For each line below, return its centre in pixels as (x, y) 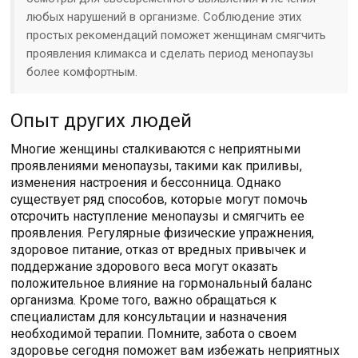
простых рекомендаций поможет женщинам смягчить (177, 36)
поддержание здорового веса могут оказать (145, 267)
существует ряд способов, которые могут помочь (159, 200)
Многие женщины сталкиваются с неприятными (156, 149)
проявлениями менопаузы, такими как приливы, (157, 166)
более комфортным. (82, 72)
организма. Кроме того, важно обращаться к (144, 300)
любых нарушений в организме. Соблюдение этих (164, 17)
